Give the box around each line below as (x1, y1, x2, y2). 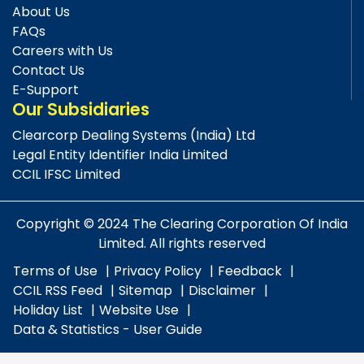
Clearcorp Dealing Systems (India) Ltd (12, 126, 255, 145)
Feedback (218, 262, 282, 281)
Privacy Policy (114, 262, 201, 281)
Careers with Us (12, 41, 113, 61)
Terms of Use (13, 262, 97, 281)
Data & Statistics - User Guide (13, 320, 202, 340)
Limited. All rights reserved (98, 234, 266, 253)
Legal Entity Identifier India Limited (12, 145, 227, 165)
